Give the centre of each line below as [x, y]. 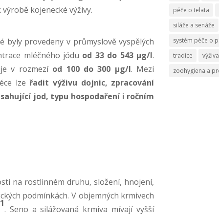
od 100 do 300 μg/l [92, 69]
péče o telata [191, 10]
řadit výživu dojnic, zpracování [92, 82]
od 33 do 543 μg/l [118, 55]
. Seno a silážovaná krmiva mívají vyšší [79, 209]
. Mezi [142, 69]
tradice [183, 55]
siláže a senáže [194, 25]
